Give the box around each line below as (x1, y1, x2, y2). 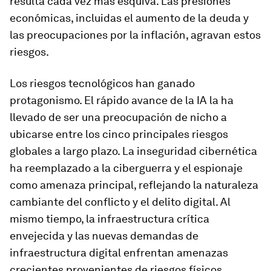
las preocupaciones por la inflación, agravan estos (10, 28, 261, 41)
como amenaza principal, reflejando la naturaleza (10, 178, 258, 191)
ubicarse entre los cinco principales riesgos (10, 128, 228, 140)
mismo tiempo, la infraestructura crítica (10, 212, 209, 225)
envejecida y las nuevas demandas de (10, 229, 198, 242)
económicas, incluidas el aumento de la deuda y (10, 11, 249, 24)
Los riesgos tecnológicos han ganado (10, 77, 195, 90)
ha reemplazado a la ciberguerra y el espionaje (10, 162, 243, 174)
